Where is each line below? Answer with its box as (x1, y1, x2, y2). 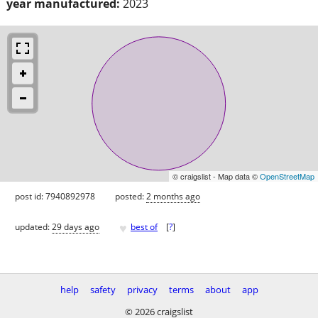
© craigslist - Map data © (172, 170, 260, 182)
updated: (15, 221, 52, 234)
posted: (115, 190, 146, 202)
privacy (126, 283, 158, 296)
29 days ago (52, 221, 99, 234)
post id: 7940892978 (15, 190, 95, 202)
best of (131, 221, 158, 234)
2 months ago (146, 190, 200, 202)
